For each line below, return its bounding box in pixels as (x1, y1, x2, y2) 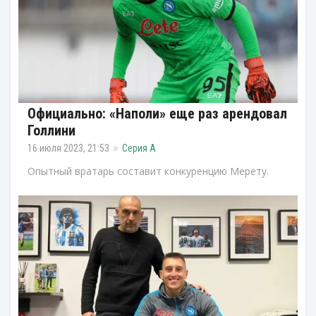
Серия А (122, 142, 156, 154)
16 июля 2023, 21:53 (28, 142, 109, 154)
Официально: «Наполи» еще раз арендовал (28, 104, 287, 122)
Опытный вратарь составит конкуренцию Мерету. (28, 164, 269, 178)
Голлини (28, 121, 75, 139)
